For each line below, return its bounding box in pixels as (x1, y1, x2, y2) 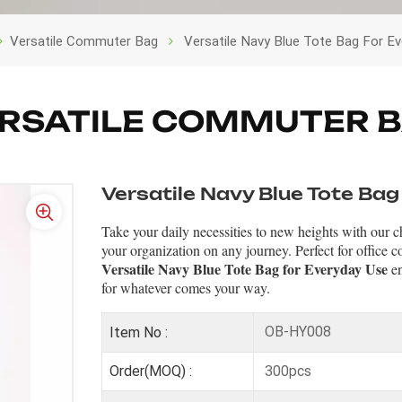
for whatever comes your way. (101, 277, 271, 297)
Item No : (109, 323, 168, 341)
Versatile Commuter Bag (10, 32, 159, 49)
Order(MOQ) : (109, 363, 192, 380)
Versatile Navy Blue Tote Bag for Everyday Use (101, 258, 389, 279)
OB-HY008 (260, 322, 331, 340)
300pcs (260, 362, 311, 380)
